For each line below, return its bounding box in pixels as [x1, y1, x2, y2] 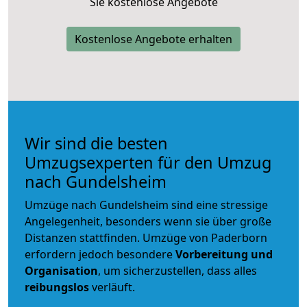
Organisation [25, 262, 98, 278]
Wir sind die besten [25, 132, 168, 154]
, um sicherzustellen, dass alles [98, 262, 257, 278]
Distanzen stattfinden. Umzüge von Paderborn [25, 230, 267, 245]
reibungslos [25, 279, 89, 295]
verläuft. [89, 279, 135, 295]
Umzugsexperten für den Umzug [25, 151, 271, 173]
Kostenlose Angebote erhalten [75, 31, 232, 47]
